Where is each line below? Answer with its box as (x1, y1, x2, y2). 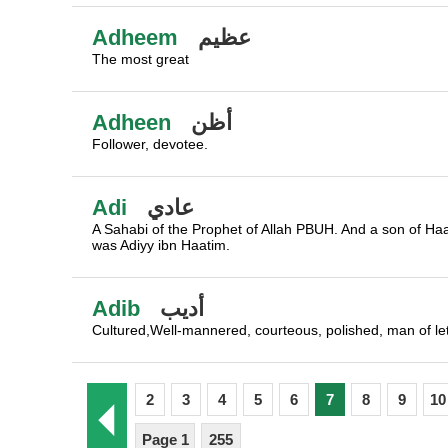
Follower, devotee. (92, 136, 208, 152)
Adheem (92, 25, 178, 50)
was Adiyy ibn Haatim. (92, 237, 230, 253)
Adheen (92, 110, 171, 135)
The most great (92, 51, 189, 67)
